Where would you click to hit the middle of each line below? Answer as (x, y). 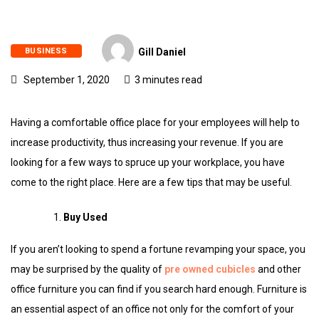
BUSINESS (46, 51)
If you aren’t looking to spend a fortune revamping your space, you (158, 249)
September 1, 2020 (66, 79)
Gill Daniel (162, 52)
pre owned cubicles (210, 269)
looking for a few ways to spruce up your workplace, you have (148, 162)
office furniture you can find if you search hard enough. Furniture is (159, 289)
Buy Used (85, 217)
